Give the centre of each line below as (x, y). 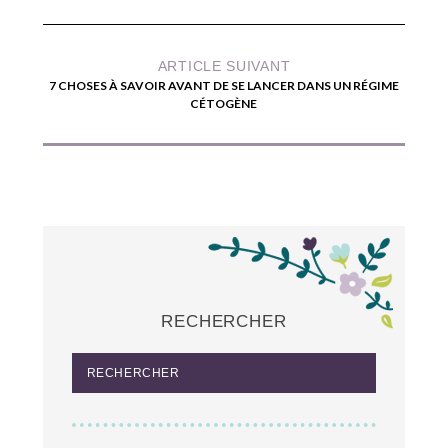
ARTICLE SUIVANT (224, 65)
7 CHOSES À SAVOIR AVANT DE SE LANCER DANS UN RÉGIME (223, 85)
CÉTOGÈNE (224, 103)
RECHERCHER (224, 321)
